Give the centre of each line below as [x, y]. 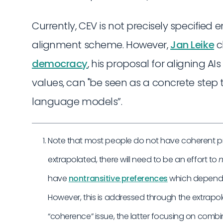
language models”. [77, 101]
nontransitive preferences [118, 179]
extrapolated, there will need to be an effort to [133, 160]
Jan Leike [192, 45]
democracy [60, 63]
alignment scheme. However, [101, 45]
